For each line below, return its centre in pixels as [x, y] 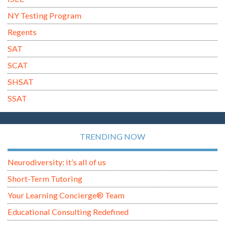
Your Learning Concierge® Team [66, 195]
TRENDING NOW [113, 137]
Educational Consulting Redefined [68, 212]
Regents [22, 32]
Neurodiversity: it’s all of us [57, 162]
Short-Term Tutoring [45, 179]
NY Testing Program [44, 15]
